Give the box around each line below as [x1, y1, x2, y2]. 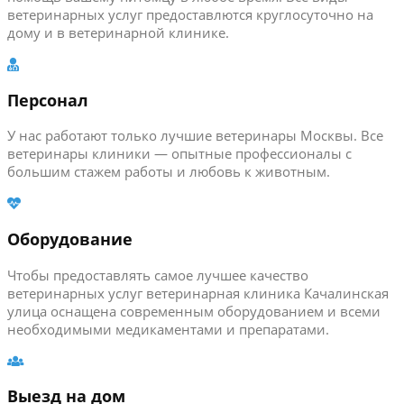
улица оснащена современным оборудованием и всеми [7, 301, 381, 320]
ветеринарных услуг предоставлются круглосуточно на [7, 5, 373, 24]
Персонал [7, 88, 88, 111]
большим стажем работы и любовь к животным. [7, 162, 330, 181]
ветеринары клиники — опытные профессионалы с [7, 144, 352, 163]
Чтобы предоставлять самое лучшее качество [7, 265, 308, 284]
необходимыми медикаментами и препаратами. [7, 319, 329, 338]
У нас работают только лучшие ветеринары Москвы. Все [7, 126, 383, 145]
